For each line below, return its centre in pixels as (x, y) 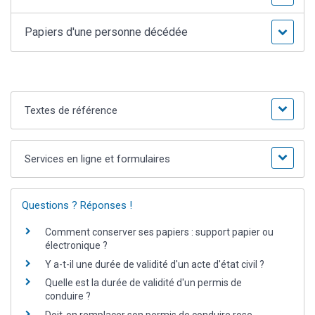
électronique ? (76, 246)
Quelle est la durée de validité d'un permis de (143, 283)
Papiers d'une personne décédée (107, 32)
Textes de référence (71, 111)
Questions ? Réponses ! (77, 206)
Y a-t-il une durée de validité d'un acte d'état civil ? (155, 264)
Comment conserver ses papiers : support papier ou (159, 232)
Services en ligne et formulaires (98, 159)
